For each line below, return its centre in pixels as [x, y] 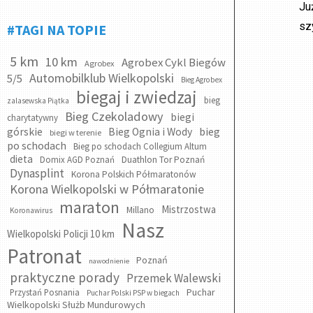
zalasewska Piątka [38, 101]
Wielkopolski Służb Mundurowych [76, 305]
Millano [140, 210]
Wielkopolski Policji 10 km [61, 234]
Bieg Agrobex [202, 80]
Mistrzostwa [189, 209]
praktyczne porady [65, 277]
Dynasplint [37, 173]
